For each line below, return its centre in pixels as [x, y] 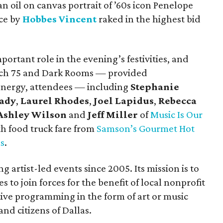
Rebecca [177, 101]
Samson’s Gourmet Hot [146, 128]
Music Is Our [176, 114]
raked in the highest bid [149, 19]
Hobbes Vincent [59, 19]
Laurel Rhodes [55, 101]
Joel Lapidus [124, 101]
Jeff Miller [113, 114]
